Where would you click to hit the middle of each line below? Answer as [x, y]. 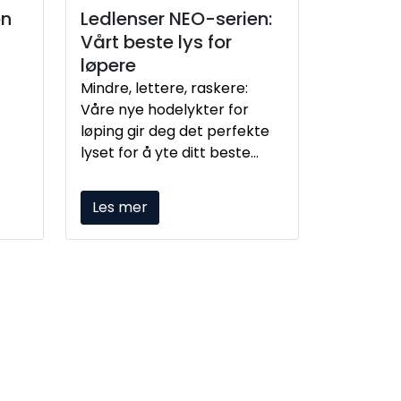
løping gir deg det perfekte [175, 132]
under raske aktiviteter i [164, 175]
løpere [108, 66]
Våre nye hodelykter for [165, 110]
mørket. [108, 196]
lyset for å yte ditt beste [166, 153]
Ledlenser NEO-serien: [176, 19]
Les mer [120, 207]
